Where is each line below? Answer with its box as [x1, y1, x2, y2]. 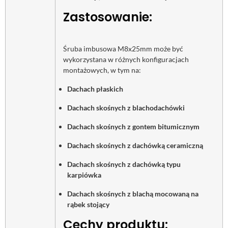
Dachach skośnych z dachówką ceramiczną [67, 140, 203, 150]
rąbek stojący [67, 199, 109, 209]
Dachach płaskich [67, 84, 123, 93]
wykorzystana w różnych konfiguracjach [63, 54, 189, 64]
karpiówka [67, 170, 101, 179]
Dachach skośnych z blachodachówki [67, 103, 185, 112]
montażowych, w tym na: [63, 65, 141, 74]
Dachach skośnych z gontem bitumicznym [67, 122, 199, 131]
